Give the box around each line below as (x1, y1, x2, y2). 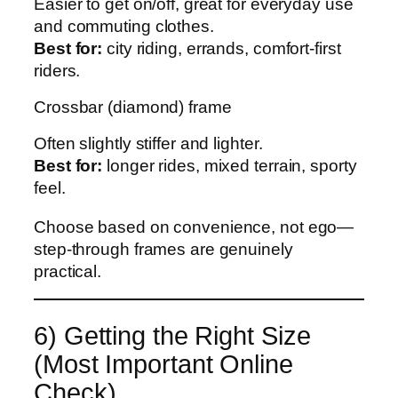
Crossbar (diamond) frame (34, 97, 232, 116)
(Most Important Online (34, 350, 293, 378)
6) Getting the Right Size (34, 322, 311, 350)
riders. (34, 61, 81, 81)
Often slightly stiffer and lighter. (34, 134, 263, 154)
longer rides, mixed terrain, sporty (102, 156, 357, 176)
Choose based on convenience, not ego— (34, 217, 354, 236)
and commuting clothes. (34, 17, 214, 36)
